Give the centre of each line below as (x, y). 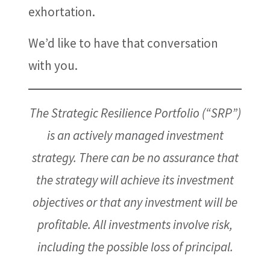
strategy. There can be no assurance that (135, 158)
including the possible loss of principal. (135, 247)
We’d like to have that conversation (123, 43)
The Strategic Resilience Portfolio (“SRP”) (135, 113)
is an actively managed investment (135, 135)
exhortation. (61, 12)
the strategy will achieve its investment (135, 180)
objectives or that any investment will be (135, 202)
